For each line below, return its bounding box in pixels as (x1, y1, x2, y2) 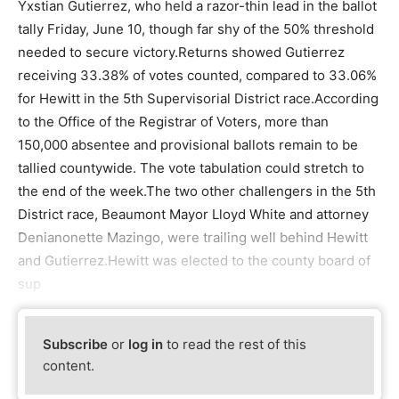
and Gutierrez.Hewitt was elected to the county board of (18, 252, 370, 269)
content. (43, 357, 95, 375)
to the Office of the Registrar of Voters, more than (18, 113, 329, 130)
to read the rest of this (163, 336, 307, 354)
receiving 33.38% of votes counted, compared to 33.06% (18, 67, 377, 84)
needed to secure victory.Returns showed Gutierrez (18, 44, 345, 61)
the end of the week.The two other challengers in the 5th (18, 183, 376, 199)
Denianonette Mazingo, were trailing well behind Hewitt (18, 229, 368, 246)
